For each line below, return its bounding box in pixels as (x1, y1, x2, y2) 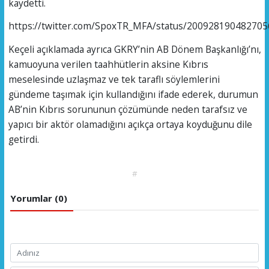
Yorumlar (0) (10, 192, 67, 204)
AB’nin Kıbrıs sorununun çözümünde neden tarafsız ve (8, 102, 247, 116)
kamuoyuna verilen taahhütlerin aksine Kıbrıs (8, 57, 208, 71)
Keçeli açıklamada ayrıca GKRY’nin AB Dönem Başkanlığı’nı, (8, 42, 261, 56)
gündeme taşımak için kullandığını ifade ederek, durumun (8, 87, 258, 101)
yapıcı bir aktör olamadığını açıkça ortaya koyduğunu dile (8, 117, 252, 131)
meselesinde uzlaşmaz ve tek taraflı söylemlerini (8, 72, 220, 86)
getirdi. (8, 132, 39, 146)
